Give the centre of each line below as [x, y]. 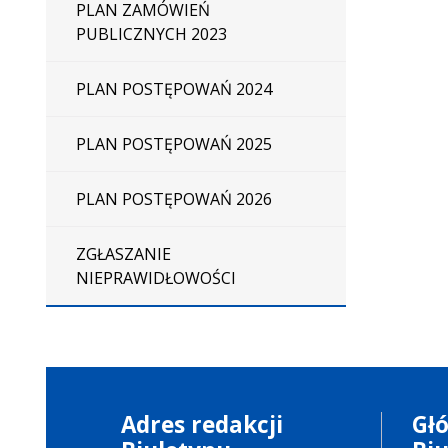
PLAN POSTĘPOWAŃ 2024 [173, 89]
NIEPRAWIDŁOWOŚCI [155, 278]
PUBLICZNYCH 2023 [151, 34]
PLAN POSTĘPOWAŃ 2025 [173, 144]
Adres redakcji [201, 424]
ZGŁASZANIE [123, 254]
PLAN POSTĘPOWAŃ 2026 [173, 199]
